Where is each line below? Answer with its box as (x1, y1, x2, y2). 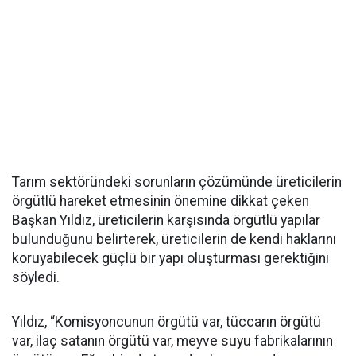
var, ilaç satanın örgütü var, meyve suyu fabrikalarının (12, 332, 333, 349)
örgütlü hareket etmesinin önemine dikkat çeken (12, 192, 309, 209)
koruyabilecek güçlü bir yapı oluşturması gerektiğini (12, 250, 329, 266)
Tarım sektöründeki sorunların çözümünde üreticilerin (12, 173, 342, 190)
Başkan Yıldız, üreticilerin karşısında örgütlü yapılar (12, 211, 320, 228)
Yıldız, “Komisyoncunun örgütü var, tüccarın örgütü (12, 313, 321, 330)
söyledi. (12, 269, 60, 285)
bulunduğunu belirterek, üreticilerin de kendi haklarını (12, 230, 336, 247)
